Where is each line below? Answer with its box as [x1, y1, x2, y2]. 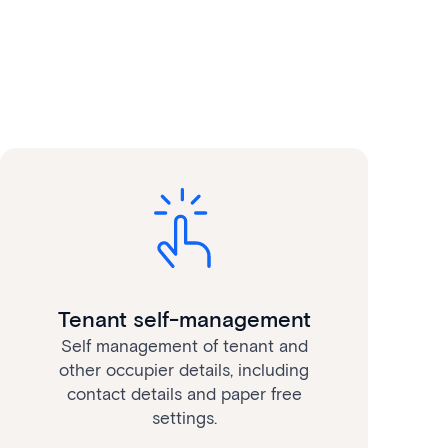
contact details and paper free [66, 383, 302, 404]
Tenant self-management [57, 305, 311, 333]
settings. [151, 407, 217, 428]
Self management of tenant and [60, 335, 308, 356]
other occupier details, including [59, 359, 309, 380]
